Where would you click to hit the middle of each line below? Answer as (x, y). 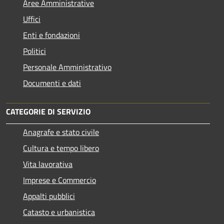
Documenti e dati (52, 83)
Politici (34, 51)
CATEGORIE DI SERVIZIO (48, 111)
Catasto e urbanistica (59, 212)
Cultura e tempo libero (61, 148)
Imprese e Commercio (59, 180)
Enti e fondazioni (51, 35)
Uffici (32, 19)
